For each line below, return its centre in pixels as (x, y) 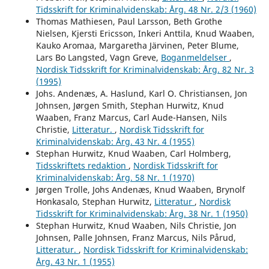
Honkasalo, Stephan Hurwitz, (95, 201)
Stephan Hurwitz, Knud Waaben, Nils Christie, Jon (136, 225)
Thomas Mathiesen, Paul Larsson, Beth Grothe (129, 21)
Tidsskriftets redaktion (82, 165)
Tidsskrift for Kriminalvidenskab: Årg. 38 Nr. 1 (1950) (142, 213)
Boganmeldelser (195, 57)
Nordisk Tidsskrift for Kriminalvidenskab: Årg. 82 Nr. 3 (145, 69)
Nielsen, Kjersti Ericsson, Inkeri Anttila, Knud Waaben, (145, 33)
